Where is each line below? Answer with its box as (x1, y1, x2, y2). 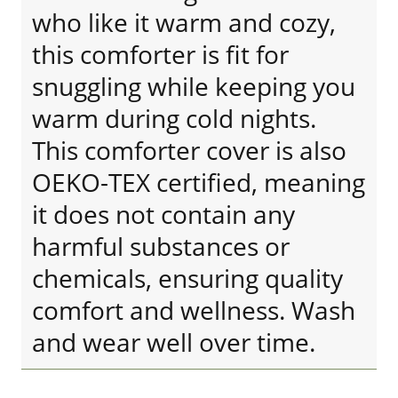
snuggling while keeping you (32, 69, 355, 103)
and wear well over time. (32, 325, 315, 359)
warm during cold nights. (32, 101, 316, 135)
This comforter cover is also (32, 133, 346, 167)
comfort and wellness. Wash (32, 293, 355, 327)
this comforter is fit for (32, 37, 289, 71)
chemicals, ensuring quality (32, 261, 343, 295)
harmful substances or (32, 229, 290, 263)
